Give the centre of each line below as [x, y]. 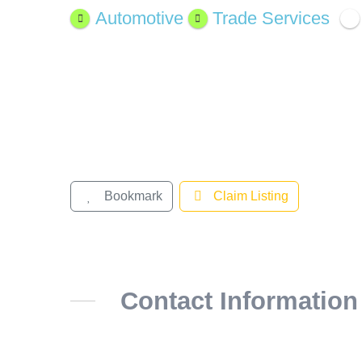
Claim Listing [250, 196]
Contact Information [239, 301]
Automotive [139, 18]
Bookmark [133, 196]
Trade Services [271, 18]
